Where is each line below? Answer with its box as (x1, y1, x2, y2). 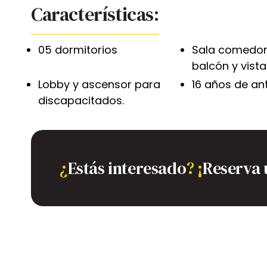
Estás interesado (67, 157, 187, 180)
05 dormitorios (38, 42, 117, 58)
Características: (31, 1, 159, 28)
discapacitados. (38, 93, 124, 108)
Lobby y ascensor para (38, 77, 160, 92)
